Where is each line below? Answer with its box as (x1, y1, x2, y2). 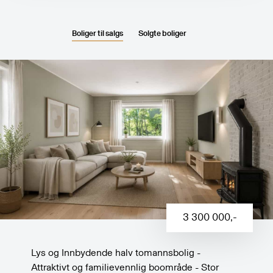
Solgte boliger (138, 29, 186, 38)
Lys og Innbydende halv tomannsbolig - (31, 248, 201, 258)
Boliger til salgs (71, 29, 123, 38)
